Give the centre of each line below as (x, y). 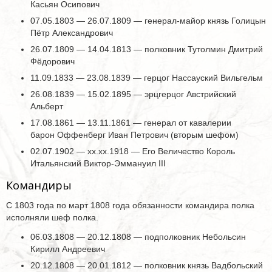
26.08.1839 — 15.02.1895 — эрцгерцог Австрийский (133, 94)
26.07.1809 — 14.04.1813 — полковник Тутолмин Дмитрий (147, 49)
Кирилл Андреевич (68, 249)
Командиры (39, 185)
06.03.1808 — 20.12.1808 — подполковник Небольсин (138, 237)
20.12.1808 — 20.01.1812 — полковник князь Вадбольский (147, 265)
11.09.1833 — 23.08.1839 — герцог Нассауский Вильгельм (147, 78)
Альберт (47, 106)
